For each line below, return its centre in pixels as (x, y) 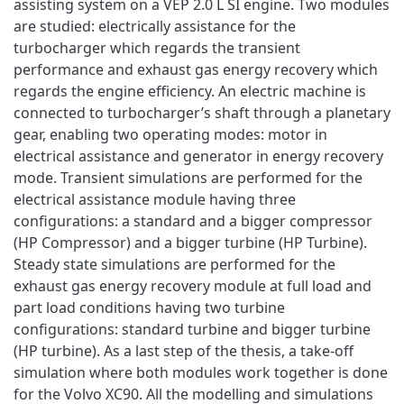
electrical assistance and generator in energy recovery (198, 156)
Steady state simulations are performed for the (174, 264)
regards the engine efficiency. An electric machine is (190, 91)
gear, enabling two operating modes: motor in (170, 134)
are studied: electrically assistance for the (155, 26)
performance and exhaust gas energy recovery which (196, 69)
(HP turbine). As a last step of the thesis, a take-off (184, 350)
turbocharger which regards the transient (157, 47)
